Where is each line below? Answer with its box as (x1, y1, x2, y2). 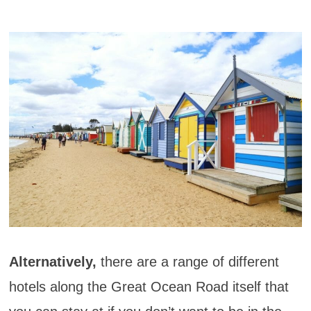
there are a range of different (100, 253, 279, 269)
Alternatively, (8, 253, 101, 269)
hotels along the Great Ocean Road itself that (8, 278, 289, 294)
